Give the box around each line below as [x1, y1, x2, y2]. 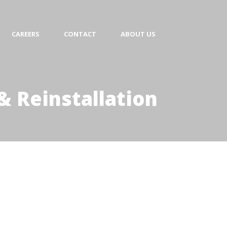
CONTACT [64, 29, 96, 39]
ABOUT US [121, 29, 156, 39]
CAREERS [12, 29, 40, 39]
